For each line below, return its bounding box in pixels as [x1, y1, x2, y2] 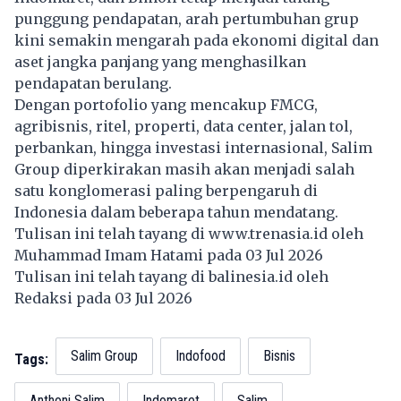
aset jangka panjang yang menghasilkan [14, 52, 306, 71]
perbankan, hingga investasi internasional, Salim [14, 138, 372, 157]
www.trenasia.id [209, 224, 328, 243]
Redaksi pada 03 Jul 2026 [14, 288, 200, 307]
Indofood [175, 346, 226, 364]
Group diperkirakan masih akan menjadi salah [14, 159, 354, 178]
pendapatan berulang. [14, 73, 172, 92]
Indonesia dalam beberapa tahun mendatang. [14, 202, 338, 221]
